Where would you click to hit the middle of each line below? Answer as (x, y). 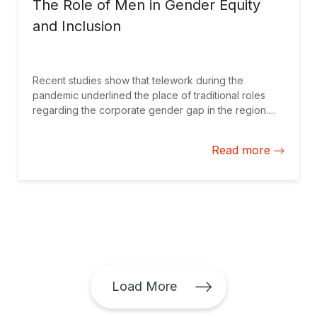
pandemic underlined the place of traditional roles (149, 95)
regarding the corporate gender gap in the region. (150, 110)
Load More (144, 286)
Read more (241, 150)
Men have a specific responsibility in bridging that (148, 125)
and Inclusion (77, 26)
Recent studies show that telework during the (138, 80)
